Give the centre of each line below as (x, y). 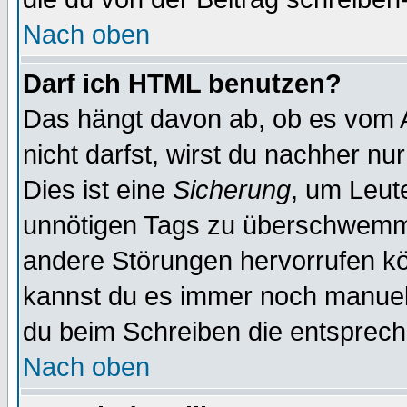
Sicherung (232, 190)
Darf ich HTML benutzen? (182, 84)
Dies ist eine (98, 190)
